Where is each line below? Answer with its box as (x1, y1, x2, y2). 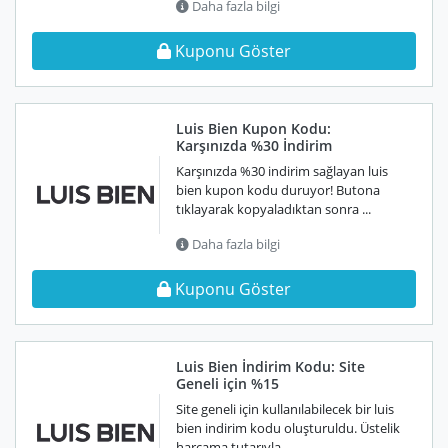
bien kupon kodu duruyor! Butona (176, 181, 380, 199)
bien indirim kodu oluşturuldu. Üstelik (176, 419, 400, 437)
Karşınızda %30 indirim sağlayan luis (176, 162, 388, 180)
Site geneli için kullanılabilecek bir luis (176, 400, 394, 418)
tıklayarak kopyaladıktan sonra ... (176, 200, 371, 218)
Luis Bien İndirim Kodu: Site (176, 357, 365, 376)
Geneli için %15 (176, 374, 279, 393)
